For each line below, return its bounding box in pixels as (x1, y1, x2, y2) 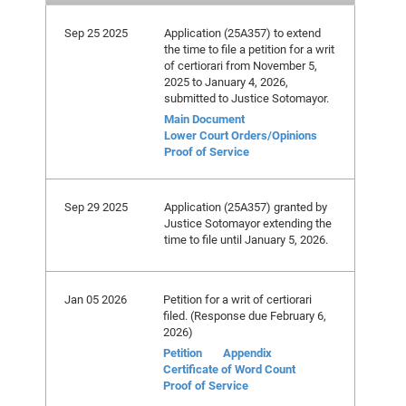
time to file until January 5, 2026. (164, 231, 328, 247)
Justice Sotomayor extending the (164, 215, 332, 231)
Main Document (164, 111, 245, 127)
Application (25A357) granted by (164, 198, 327, 215)
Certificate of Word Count (163, 361, 295, 377)
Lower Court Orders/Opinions (164, 127, 317, 143)
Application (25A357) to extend (164, 24, 321, 41)
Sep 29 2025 (64, 198, 128, 215)
